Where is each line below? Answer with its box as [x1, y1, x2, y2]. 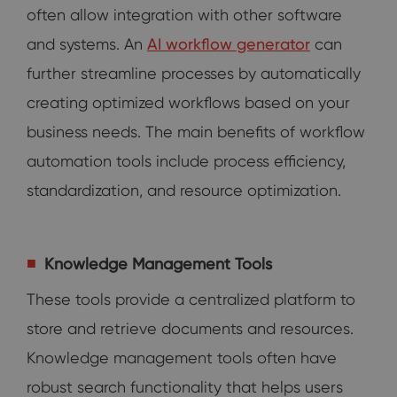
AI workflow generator [147, 34, 310, 53]
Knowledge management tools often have [27, 347, 337, 367]
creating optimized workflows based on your [27, 92, 350, 112]
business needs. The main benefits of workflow [27, 121, 365, 141]
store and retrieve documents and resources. [27, 318, 354, 338]
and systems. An [27, 34, 147, 53]
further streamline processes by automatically [27, 63, 361, 82]
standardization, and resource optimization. [27, 180, 341, 199]
